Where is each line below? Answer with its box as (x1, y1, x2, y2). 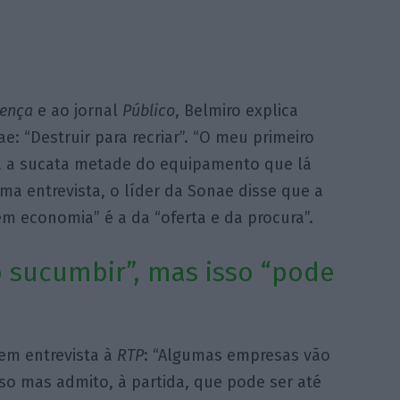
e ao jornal (32, 101, 122, 121)
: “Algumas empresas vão (143, 345, 330, 365)
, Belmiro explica (174, 101, 298, 121)
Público (121, 101, 175, 121)
